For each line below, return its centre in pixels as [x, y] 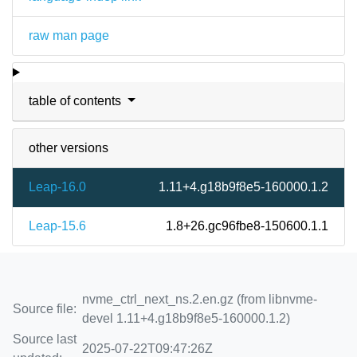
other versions [69, 148]
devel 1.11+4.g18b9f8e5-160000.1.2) [186, 318]
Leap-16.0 [57, 187]
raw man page [69, 35]
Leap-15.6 [57, 226]
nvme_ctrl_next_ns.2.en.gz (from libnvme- [200, 299]
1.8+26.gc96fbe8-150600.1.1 [247, 226]
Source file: [45, 309]
